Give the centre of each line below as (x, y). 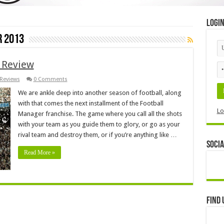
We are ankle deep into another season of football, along (99, 92)
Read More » (39, 152)
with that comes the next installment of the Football (90, 103)
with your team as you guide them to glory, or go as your (99, 124)
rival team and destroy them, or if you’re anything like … (97, 134)
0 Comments (50, 79)
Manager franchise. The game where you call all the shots (100, 113)
